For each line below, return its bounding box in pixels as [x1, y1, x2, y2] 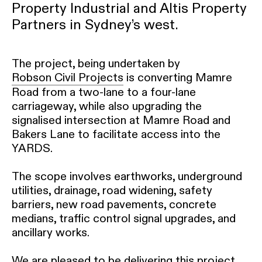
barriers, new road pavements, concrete [12, 197, 216, 212]
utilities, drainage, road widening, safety [12, 183, 212, 198]
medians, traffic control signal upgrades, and [12, 211, 236, 226]
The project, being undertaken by [12, 56, 180, 71]
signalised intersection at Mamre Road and [12, 113, 230, 128]
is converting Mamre [123, 70, 232, 85]
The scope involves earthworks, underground [12, 169, 242, 184]
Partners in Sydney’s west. [12, 16, 178, 35]
